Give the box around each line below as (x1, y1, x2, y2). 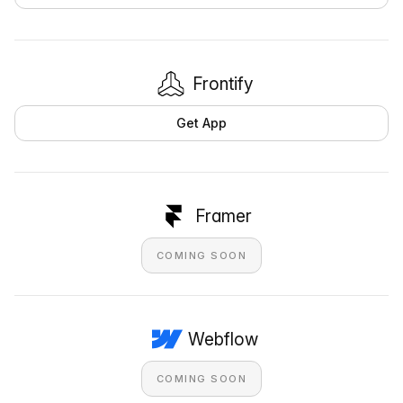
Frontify (193, 72, 254, 94)
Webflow (188, 327, 258, 350)
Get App (176, 115, 227, 130)
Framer (194, 204, 252, 227)
